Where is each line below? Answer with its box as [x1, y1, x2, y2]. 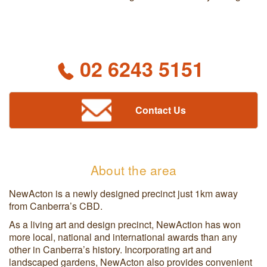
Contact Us [135, 103, 186, 117]
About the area [91, 160, 176, 179]
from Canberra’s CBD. [9, 198, 103, 213]
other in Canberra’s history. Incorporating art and [9, 242, 212, 256]
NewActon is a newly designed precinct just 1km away [9, 186, 238, 200]
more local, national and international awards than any [9, 229, 237, 244]
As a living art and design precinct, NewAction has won [9, 217, 241, 231]
